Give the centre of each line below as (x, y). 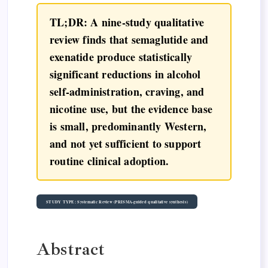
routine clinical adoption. (109, 161)
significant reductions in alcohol (125, 74)
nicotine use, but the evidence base (131, 109)
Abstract (71, 249)
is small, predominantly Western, (128, 127)
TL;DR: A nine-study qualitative (127, 22)
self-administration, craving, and (127, 92)
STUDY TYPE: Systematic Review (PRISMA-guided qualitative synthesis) (117, 201)
